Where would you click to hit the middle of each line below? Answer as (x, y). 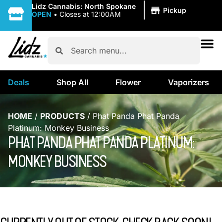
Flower (128, 82)
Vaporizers (189, 82)
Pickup (174, 10)
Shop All (72, 82)
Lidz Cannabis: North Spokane (84, 6)
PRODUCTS (62, 116)
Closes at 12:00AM (90, 14)
